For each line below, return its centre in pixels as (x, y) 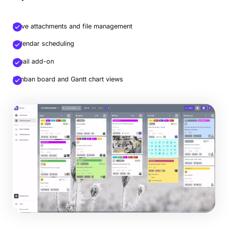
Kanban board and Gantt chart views (68, 79)
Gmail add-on (33, 62)
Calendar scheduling (43, 44)
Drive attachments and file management (72, 26)
